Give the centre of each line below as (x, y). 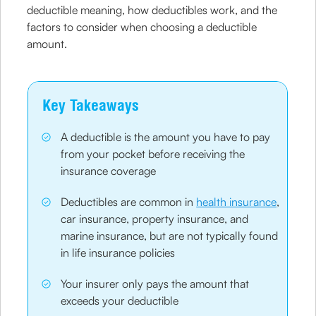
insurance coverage (109, 171)
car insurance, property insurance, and (155, 219)
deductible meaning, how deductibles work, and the (152, 10)
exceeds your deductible (120, 300)
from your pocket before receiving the (153, 154)
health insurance (237, 202)
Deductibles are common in (129, 202)
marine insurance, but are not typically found (170, 236)
